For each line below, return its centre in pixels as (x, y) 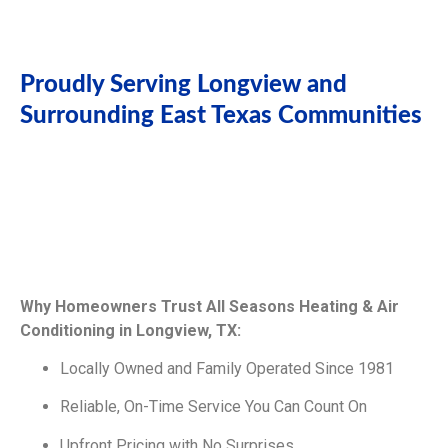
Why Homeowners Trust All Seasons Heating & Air (209, 306)
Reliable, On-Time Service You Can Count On (213, 407)
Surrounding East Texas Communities (221, 116)
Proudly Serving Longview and (183, 85)
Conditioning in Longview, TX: (130, 330)
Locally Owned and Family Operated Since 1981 (227, 368)
